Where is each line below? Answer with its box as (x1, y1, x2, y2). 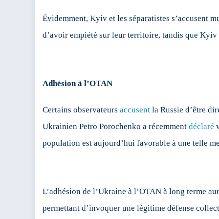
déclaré (189, 122, 214, 131)
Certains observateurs (43, 105, 120, 115)
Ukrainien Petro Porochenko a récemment (43, 122, 189, 131)
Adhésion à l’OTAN (43, 79, 112, 88)
